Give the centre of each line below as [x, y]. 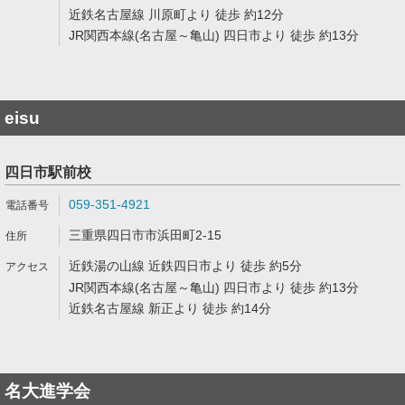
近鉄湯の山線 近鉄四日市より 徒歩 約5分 [185, 266]
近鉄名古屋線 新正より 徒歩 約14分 [170, 308]
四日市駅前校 [48, 172]
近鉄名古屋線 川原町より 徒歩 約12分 [176, 14]
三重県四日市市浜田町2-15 [145, 235]
